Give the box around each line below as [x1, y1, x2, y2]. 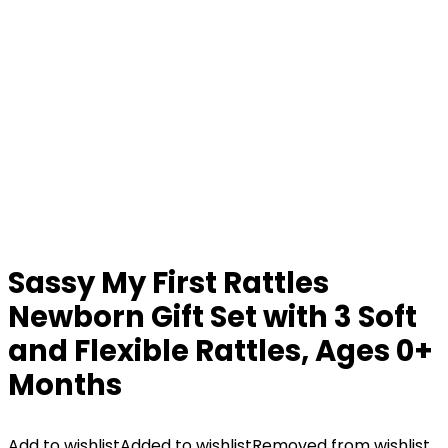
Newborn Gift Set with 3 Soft [8, 297, 417, 337]
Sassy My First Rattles [8, 263, 329, 303]
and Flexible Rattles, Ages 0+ [8, 331, 433, 371]
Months [8, 365, 122, 405]
